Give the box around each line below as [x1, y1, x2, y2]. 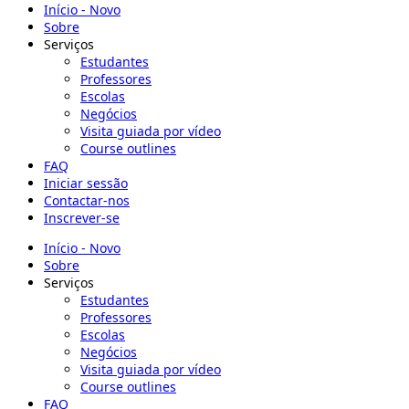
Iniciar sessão [44, 174, 128, 192]
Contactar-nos [44, 192, 130, 209]
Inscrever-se [44, 209, 120, 226]
